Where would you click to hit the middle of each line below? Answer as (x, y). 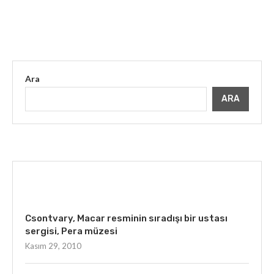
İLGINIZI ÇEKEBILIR (137, 184)
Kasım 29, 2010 (53, 246)
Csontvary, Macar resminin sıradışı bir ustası (126, 218)
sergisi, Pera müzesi (71, 231)
